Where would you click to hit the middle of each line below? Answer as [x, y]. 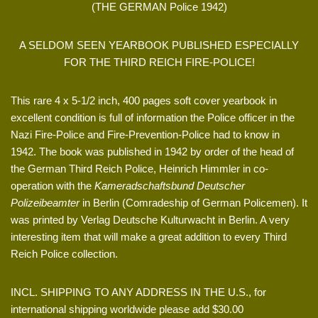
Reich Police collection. [64, 254]
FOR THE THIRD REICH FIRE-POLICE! [159, 62]
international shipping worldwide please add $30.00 [127, 309]
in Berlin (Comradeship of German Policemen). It [193, 203]
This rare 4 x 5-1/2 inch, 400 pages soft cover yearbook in [144, 101]
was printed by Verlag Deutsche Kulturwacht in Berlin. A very [150, 220]
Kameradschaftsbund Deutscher [170, 186]
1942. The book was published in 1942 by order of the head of [152, 152]
